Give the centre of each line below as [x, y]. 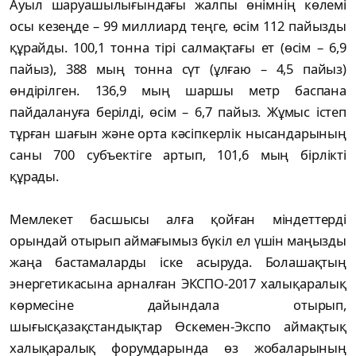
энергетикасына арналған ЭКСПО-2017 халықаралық [178, 283]
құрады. [36, 176]
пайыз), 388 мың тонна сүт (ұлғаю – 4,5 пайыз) [178, 68]
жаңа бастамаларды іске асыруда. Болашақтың [178, 261]
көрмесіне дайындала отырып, [178, 304]
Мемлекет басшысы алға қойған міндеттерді [178, 219]
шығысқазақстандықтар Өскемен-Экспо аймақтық [178, 326]
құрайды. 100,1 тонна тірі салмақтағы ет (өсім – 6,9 [178, 47]
